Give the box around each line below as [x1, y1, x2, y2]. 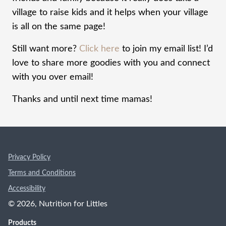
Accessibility [8, 185, 45, 192]
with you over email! [12, 72, 93, 82]
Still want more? [12, 44, 79, 53]
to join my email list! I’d [120, 44, 213, 53]
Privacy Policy [8, 153, 50, 161]
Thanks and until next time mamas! [12, 94, 152, 104]
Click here [79, 44, 120, 53]
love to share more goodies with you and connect [12, 58, 210, 68]
